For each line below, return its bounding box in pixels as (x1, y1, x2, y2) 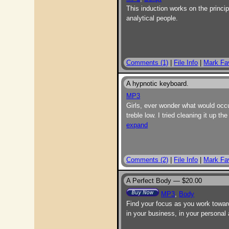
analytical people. (126, 14, 178, 22)
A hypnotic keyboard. (126, 80, 189, 87)
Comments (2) (126, 156, 169, 164)
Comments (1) (126, 59, 169, 66)
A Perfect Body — (126, 177, 182, 185)
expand (126, 121, 148, 129)
